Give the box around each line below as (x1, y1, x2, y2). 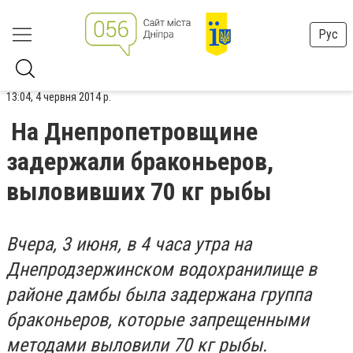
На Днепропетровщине (11, 117, 258, 147)
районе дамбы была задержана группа (6, 284, 311, 306)
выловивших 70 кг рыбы (6, 176, 272, 206)
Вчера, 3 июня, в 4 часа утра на (6, 233, 251, 255)
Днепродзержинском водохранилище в (6, 258, 317, 281)
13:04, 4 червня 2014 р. (6, 90, 111, 104)
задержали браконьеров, (6, 147, 273, 176)
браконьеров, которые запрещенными (6, 309, 309, 331)
